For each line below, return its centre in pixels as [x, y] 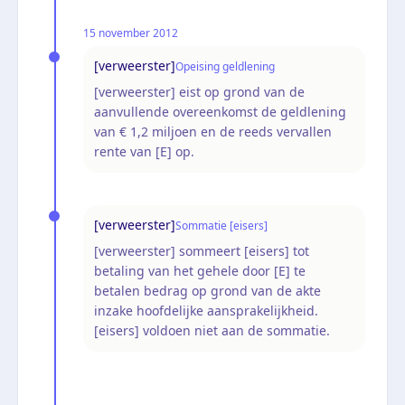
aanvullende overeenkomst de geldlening [220, 111]
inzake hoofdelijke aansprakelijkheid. [206, 310]
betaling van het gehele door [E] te [200, 270]
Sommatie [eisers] [221, 225]
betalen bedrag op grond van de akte [207, 290]
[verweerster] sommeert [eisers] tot [202, 250]
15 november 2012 [131, 33]
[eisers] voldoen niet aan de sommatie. [212, 330]
